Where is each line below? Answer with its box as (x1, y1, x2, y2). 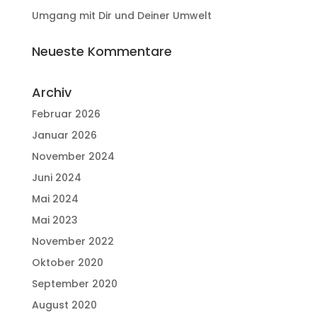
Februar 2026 (31, 107, 100, 121)
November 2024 (31, 149, 115, 163)
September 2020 (31, 277, 117, 291)
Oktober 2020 (31, 255, 103, 270)
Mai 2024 (31, 192, 79, 206)
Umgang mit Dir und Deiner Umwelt (31, 8, 212, 23)
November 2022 (31, 234, 114, 248)
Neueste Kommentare (31, 42, 172, 60)
